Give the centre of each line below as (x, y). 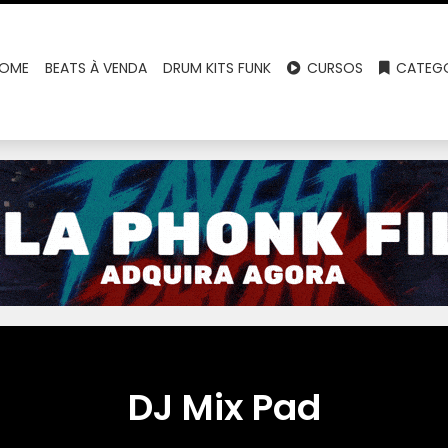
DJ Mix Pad (224, 407)
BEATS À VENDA (96, 68)
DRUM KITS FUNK (217, 68)
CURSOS (333, 68)
